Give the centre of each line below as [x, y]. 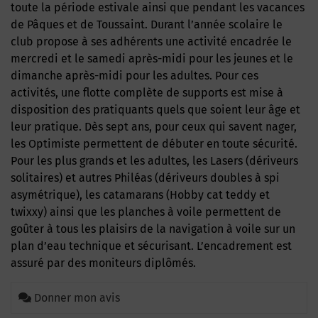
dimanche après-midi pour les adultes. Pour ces [135, 76]
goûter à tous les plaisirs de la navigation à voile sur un [153, 229]
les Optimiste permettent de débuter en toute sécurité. [154, 144]
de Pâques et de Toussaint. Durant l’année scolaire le [147, 24]
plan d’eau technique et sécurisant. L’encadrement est [151, 246]
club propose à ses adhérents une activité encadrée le [151, 42]
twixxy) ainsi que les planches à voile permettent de [146, 212]
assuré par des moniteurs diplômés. [103, 263]
